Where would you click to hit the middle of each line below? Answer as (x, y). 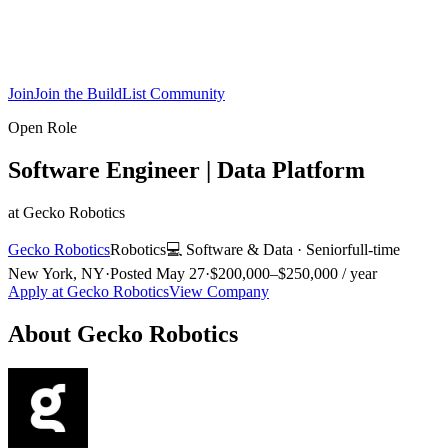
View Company (219, 291)
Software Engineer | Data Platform (186, 169)
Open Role (42, 127)
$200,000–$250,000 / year (293, 273)
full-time (373, 249)
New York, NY (56, 273)
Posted (133, 273)
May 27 (180, 273)
